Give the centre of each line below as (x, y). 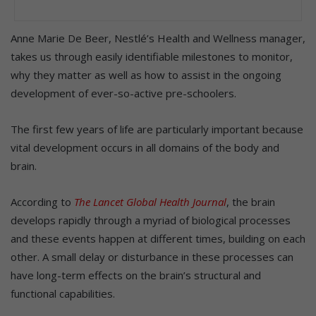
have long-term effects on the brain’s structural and (136, 275)
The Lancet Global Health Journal (150, 201)
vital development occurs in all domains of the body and (145, 147)
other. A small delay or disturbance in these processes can (152, 256)
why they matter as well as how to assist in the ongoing (146, 74)
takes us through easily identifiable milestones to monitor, (152, 56)
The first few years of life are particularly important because (157, 129)
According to (42, 201)
